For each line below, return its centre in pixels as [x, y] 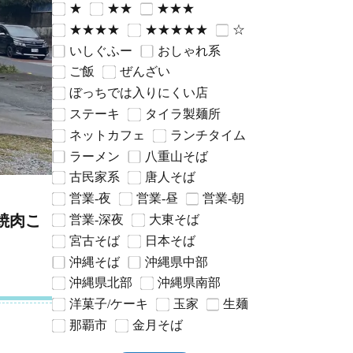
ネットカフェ [107, 135]
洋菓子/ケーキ [108, 304]
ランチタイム [208, 135]
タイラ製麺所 [182, 113]
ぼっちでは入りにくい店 [138, 93]
